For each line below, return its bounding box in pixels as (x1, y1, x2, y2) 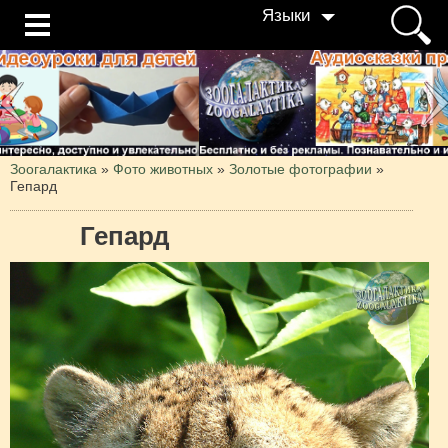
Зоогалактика (10, 160, 97, 177)
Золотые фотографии (229, 160, 372, 177)
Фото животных (113, 160, 213, 177)
